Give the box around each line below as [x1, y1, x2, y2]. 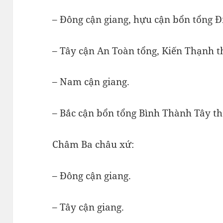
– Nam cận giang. [52, 75, 130, 89]
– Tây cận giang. [52, 201, 124, 214]
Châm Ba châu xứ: [52, 138, 134, 151]
